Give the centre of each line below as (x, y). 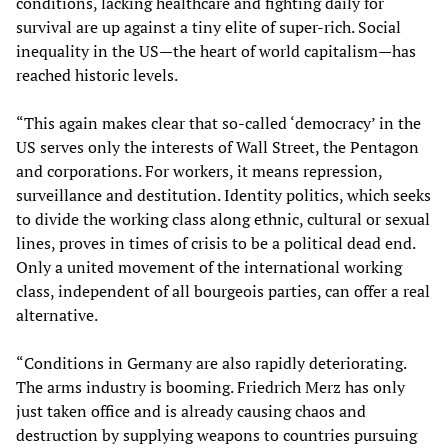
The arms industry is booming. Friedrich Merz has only (210, 386)
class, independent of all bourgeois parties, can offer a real (223, 290)
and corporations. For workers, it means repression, (199, 170)
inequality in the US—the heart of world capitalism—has (216, 50)
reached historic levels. (97, 74)
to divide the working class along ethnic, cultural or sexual (223, 218)
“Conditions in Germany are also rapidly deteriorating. (211, 362)
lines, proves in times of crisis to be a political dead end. (215, 242)
